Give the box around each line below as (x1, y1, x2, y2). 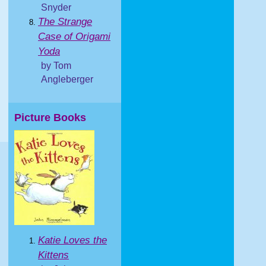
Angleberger (41, 74, 93, 84)
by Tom (41, 61, 71, 71)
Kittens (38, 249, 69, 261)
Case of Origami (38, 31, 110, 42)
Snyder (41, 2, 71, 12)
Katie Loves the (38, 235, 107, 246)
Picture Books (14, 112, 86, 123)
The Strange (38, 16, 92, 27)
